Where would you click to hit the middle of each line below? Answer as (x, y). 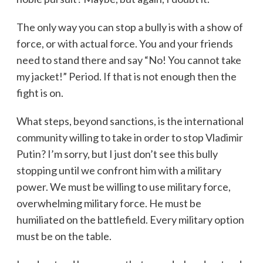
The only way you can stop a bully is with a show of (129, 27)
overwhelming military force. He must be (109, 203)
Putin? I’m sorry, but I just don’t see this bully (117, 154)
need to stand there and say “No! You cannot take (129, 60)
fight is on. (40, 92)
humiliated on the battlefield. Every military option (130, 219)
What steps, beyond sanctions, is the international (130, 121)
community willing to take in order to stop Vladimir (129, 137)
